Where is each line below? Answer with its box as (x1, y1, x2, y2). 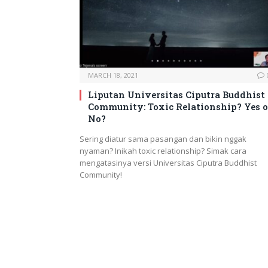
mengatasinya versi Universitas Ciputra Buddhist (80, 157, 257, 169)
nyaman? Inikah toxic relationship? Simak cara (80, 145, 246, 157)
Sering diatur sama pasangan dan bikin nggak (80, 133, 246, 145)
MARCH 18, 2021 (88, 71, 138, 80)
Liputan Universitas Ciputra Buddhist (88, 89, 265, 101)
